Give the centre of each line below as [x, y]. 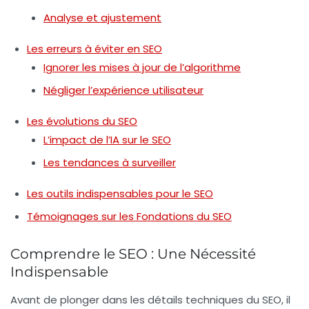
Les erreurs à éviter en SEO [94, 49]
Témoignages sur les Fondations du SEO [129, 217]
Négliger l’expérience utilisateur [123, 90]
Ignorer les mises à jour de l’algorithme [142, 68]
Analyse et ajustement [102, 18]
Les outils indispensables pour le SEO [120, 194]
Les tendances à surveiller [110, 163]
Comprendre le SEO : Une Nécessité [133, 254]
